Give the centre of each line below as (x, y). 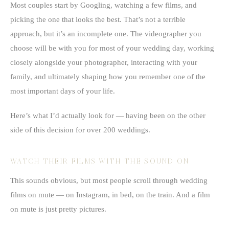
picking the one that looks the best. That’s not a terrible (98, 19)
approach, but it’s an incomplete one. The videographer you (106, 33)
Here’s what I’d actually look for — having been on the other (108, 115)
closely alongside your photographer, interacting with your (104, 62)
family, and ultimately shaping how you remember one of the (108, 76)
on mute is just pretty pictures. (58, 209)
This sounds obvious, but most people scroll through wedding (109, 180)
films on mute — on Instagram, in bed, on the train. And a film (110, 194)
